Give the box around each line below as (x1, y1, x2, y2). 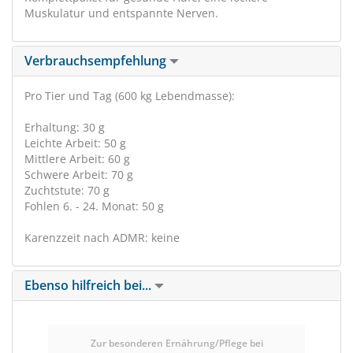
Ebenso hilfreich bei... (24, 277, 154, 294)
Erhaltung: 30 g (24, 120, 105, 135)
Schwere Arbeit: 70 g (24, 167, 133, 182)
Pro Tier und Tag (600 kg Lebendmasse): (24, 88, 235, 103)
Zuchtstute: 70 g (24, 183, 110, 198)
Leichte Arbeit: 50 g (24, 136, 126, 150)
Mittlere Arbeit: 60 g (24, 151, 130, 166)
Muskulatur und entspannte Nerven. (24, 6, 218, 20)
